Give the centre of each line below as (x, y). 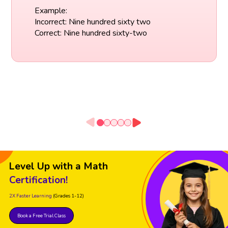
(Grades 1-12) (68, 196)
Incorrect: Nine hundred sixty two (92, 22)
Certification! (38, 180)
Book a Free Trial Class (41, 216)
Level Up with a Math (59, 167)
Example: (51, 10)
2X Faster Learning (31, 196)
